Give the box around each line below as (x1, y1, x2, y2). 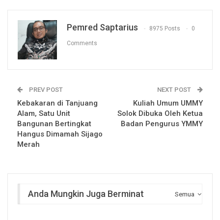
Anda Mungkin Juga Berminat (28, 189, 144, 199)
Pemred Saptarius (67, 22, 138, 33)
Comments (67, 39, 97, 47)
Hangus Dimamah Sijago (17, 130, 103, 139)
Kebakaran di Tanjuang (17, 99, 98, 108)
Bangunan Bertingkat (17, 119, 91, 129)
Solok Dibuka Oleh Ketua (117, 109, 203, 118)
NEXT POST (157, 86, 192, 94)
